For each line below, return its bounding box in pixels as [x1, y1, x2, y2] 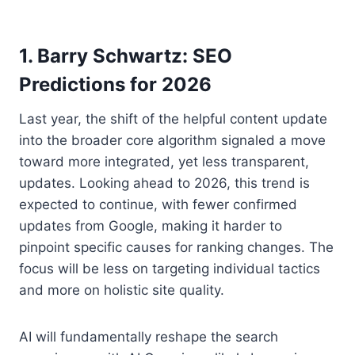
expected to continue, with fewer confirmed [19, 196, 297, 212]
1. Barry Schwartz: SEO [19, 44, 232, 67]
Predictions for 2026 [19, 72, 212, 96]
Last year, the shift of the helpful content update [19, 110, 327, 127]
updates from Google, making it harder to [19, 217, 282, 234]
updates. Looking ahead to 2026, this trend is [19, 174, 310, 191]
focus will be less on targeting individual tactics [19, 260, 320, 277]
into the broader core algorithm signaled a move [19, 132, 326, 148]
